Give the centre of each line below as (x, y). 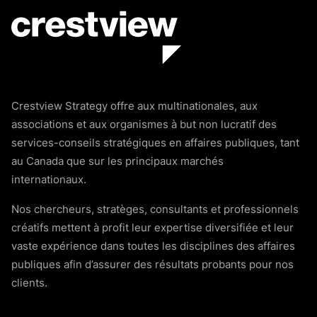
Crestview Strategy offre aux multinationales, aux (134, 107)
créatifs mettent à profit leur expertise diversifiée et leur (152, 229)
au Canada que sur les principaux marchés (117, 162)
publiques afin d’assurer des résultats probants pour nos (152, 265)
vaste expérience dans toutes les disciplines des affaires (153, 247)
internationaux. (49, 180)
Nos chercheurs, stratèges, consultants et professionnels (155, 210)
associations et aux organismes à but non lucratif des (144, 125)
